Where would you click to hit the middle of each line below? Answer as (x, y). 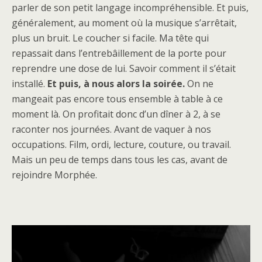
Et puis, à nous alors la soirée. (116, 84)
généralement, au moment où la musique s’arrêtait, (124, 23)
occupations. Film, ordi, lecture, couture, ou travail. (121, 144)
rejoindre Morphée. (54, 175)
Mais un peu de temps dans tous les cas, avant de (120, 160)
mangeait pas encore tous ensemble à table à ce (117, 99)
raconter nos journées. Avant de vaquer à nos (111, 129)
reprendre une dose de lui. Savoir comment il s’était (124, 68)
